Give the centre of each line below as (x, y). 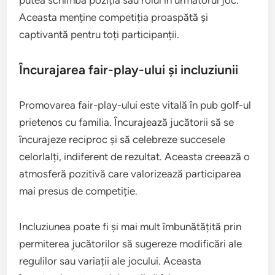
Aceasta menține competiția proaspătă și (114, 17)
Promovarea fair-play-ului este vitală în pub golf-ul (135, 105)
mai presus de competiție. (79, 191)
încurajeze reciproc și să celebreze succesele (122, 139)
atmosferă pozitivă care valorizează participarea (130, 173)
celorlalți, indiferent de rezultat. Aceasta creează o (135, 156)
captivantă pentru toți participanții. (99, 34)
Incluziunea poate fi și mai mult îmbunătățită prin (130, 226)
